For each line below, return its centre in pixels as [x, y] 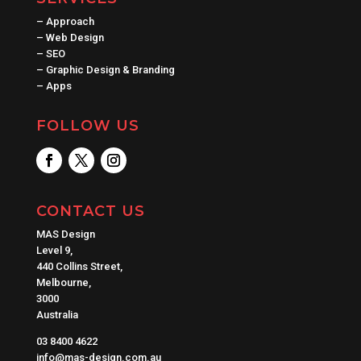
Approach [70, 22]
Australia [57, 315]
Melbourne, [63, 283]
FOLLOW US [87, 126]
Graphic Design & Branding [110, 70]
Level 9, [54, 251]
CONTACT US [90, 212]
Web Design [75, 38]
